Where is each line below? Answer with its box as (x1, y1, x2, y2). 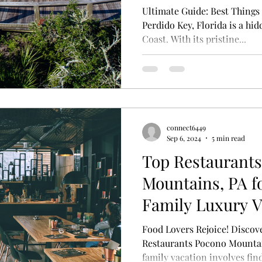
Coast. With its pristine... (142, 33, 246, 45)
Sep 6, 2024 (167, 133, 201, 143)
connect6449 (167, 123, 206, 132)
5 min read (212, 133, 245, 143)
